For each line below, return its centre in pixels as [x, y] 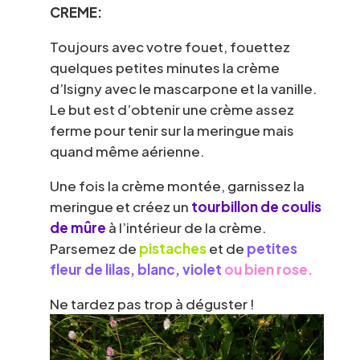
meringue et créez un [120, 206]
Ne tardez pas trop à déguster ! [152, 303]
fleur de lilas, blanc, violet [135, 269]
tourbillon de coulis [256, 206]
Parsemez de [94, 248]
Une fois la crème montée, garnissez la [177, 185]
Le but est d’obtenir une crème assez [172, 109]
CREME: [76, 12]
